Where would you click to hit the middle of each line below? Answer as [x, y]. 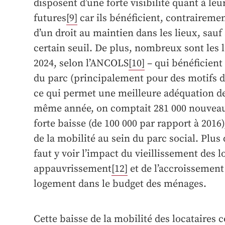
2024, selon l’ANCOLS [81, 64]
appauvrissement [73, 169]
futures [50, 19]
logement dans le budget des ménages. [120, 184]
